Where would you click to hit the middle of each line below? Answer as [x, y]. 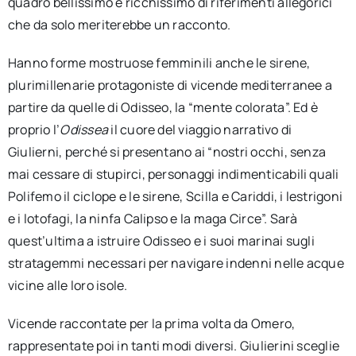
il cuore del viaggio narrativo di [200, 129]
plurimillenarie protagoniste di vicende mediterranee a [170, 85]
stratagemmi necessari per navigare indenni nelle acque [176, 263]
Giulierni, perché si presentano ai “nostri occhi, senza [167, 151]
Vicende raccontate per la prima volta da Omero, [151, 323]
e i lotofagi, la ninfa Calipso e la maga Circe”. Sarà [153, 218]
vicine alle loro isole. [68, 285]
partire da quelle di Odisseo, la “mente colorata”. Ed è [163, 107]
